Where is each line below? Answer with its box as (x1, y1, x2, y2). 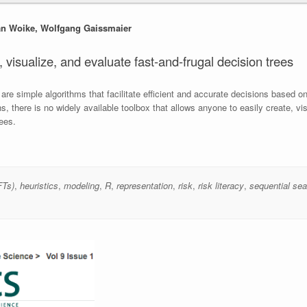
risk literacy (197, 178, 244, 192)
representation (116, 178, 173, 192)
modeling (63, 178, 99, 192)
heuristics (19, 178, 58, 192)
